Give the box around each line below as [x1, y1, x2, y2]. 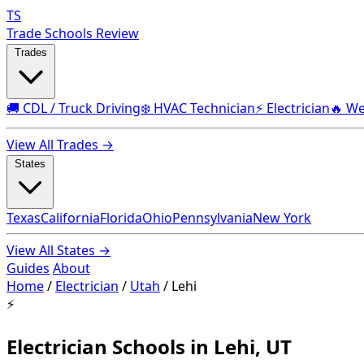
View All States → [6, 241, 110, 259]
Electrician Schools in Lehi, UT [6, 332, 292, 360]
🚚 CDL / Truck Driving [6, 99, 141, 117]
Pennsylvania [172, 209, 253, 227]
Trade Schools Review [6, 24, 139, 42]
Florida [100, 209, 142, 227]
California [41, 209, 100, 227]
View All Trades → [6, 136, 114, 154]
